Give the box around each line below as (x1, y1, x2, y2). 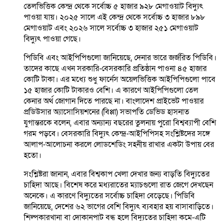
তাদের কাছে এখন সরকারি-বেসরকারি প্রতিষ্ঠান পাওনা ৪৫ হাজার (24, 63, 207, 74)
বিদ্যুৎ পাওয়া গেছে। (24, 34, 81, 45)
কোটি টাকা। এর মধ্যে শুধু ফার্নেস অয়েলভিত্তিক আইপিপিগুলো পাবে (24, 74, 216, 85)
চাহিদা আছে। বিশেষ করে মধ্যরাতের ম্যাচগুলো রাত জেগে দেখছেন (24, 180, 213, 191)
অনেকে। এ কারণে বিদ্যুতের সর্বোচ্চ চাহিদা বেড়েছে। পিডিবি (24, 190, 195, 202)
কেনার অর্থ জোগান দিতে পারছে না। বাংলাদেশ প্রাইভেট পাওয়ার (24, 96, 204, 107)
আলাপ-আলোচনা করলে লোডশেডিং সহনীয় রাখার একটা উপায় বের (24, 139, 214, 150)
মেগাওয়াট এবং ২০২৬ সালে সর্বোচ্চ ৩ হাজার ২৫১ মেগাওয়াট (24, 23, 198, 34)
